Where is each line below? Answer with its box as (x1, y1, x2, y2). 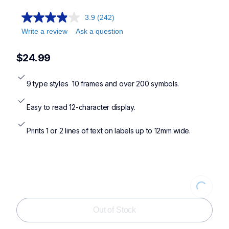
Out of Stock (93, 205, 136, 215)
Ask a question (76, 27, 123, 35)
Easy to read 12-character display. (27, 103, 135, 112)
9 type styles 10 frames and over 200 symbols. (27, 79, 179, 88)
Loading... (170, 182, 204, 211)
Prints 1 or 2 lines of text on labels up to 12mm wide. (27, 126, 191, 135)
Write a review (21, 27, 67, 35)
